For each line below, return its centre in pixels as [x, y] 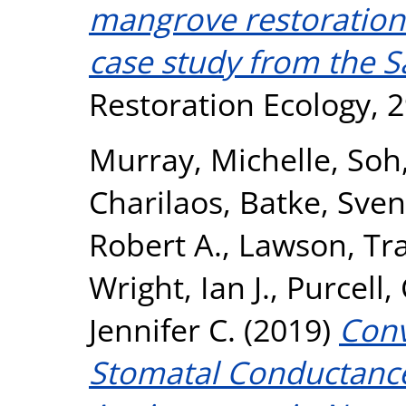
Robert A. [155, 244]
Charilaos [156, 202]
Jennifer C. [162, 329]
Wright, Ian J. [179, 287]
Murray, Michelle [210, 159]
